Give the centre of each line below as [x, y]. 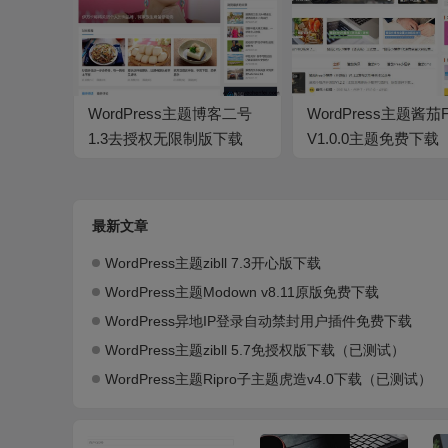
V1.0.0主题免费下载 [373, 139]
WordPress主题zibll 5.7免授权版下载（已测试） [255, 350]
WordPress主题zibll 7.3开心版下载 [213, 263]
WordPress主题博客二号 [170, 114]
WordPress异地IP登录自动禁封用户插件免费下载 [258, 321]
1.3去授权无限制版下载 [165, 139]
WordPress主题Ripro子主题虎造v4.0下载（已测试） [268, 379]
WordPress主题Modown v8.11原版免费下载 [242, 292]
